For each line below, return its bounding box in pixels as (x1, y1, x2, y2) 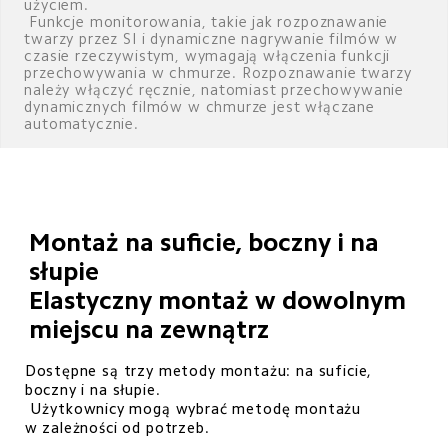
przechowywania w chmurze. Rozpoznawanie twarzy (24, 65, 417, 81)
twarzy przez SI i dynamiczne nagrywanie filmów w (24, 31, 403, 47)
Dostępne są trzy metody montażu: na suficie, (24, 362, 378, 378)
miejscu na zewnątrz (29, 315, 270, 342)
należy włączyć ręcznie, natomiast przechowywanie (24, 82, 409, 98)
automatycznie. (24, 116, 139, 132)
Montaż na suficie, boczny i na (29, 228, 386, 255)
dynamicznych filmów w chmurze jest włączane (24, 99, 380, 115)
